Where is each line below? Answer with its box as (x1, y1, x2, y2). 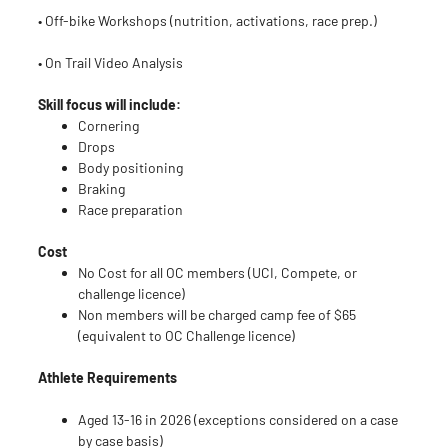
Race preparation (78, 201, 186, 219)
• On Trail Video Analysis (38, 54, 189, 72)
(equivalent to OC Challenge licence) (78, 327, 298, 345)
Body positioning (78, 159, 186, 177)
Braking (78, 180, 128, 198)
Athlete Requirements (38, 369, 183, 387)
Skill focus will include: (38, 96, 187, 114)
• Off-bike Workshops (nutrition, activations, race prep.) (38, 12, 383, 30)
